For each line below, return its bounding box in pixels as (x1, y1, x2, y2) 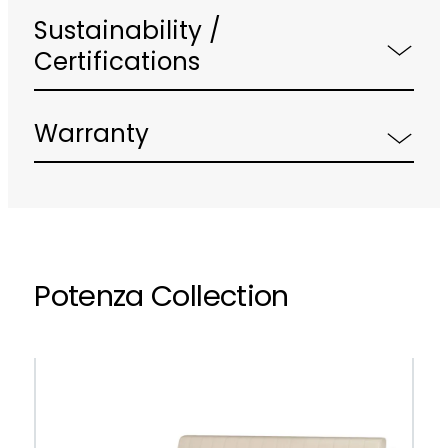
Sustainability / (34, 21, 222, 46)
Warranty (34, 124, 150, 149)
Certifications (34, 52, 201, 77)
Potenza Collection (34, 284, 289, 314)
